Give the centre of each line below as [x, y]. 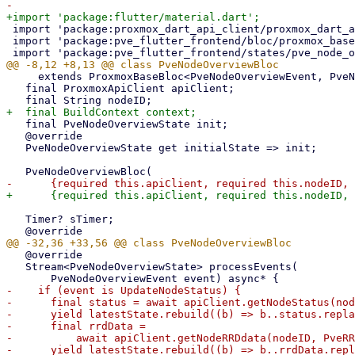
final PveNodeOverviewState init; [16, 124]
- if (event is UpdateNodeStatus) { [124, 290]
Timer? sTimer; [16, 219]
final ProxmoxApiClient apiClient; [16, 88]
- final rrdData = [76, 326]
